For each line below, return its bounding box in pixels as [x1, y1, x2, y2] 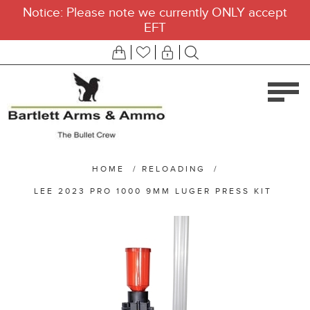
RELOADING [141, 164, 206, 174]
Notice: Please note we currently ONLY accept [23, 5, 287, 20]
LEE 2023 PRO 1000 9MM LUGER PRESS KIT [34, 186, 272, 196]
